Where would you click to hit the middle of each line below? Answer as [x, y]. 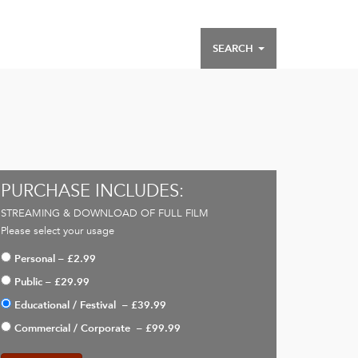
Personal [35, 259]
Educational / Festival [67, 305]
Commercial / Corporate [74, 328]
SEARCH [235, 48]
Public [28, 282]
